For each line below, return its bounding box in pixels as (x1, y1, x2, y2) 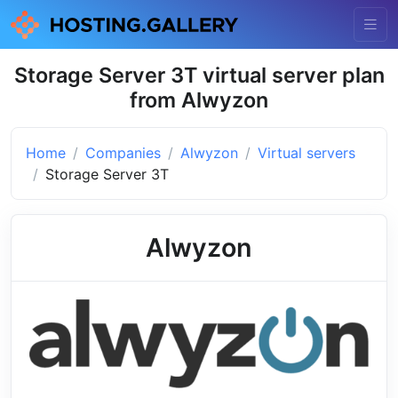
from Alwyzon (130, 86, 268, 113)
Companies (85, 143, 161, 162)
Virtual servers (258, 143, 355, 162)
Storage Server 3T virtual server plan (13, 61, 385, 88)
